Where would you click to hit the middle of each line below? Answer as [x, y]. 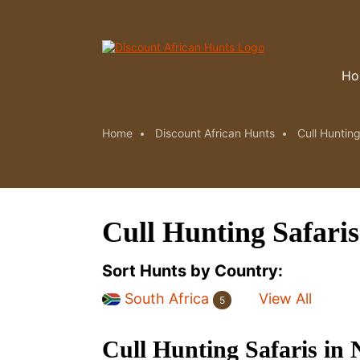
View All [285, 299]
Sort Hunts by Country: [192, 271]
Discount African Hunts [215, 133]
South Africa [167, 299]
